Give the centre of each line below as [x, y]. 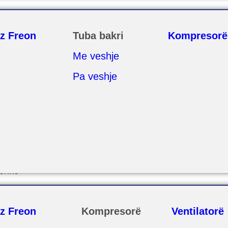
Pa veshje [95, 76]
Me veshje [96, 56]
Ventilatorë [198, 211]
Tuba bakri [98, 36]
